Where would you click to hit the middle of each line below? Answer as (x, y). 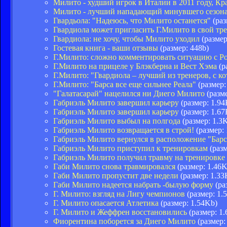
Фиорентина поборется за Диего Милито (124, 221)
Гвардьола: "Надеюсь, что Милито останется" (132, 20)
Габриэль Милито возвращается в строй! (124, 130)
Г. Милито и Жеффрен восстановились (120, 212)
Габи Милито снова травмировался (114, 166)
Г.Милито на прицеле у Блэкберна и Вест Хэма (135, 66)
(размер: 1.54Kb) (188, 203)
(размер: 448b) (183, 48)
